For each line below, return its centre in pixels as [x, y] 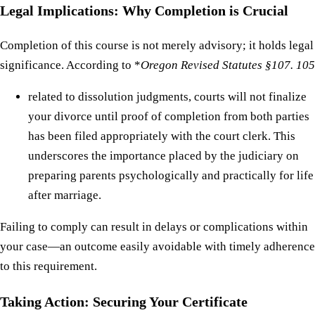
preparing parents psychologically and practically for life [171, 176]
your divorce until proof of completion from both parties [169, 117]
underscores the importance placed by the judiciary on [163, 156]
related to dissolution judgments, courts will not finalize [167, 97]
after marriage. [65, 195]
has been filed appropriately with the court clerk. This [162, 136]
